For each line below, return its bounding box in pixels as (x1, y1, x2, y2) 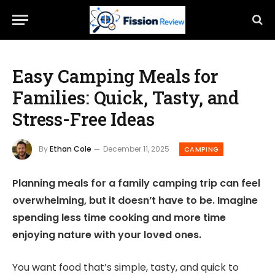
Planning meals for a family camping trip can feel (12, 176, 260, 191)
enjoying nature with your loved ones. (12, 228, 201, 242)
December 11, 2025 (103, 143, 169, 154)
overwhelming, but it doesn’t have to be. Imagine (12, 193, 258, 208)
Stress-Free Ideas (12, 107, 155, 131)
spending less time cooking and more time (12, 211, 226, 225)
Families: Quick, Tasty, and (12, 86, 239, 109)
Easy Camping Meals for (12, 64, 218, 88)
